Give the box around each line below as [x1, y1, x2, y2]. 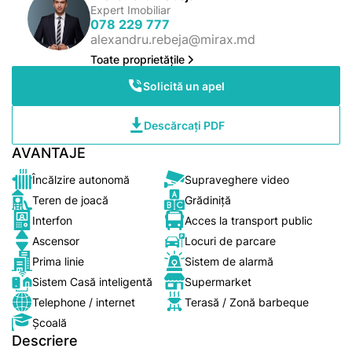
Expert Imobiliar [90, 3, 170, 16]
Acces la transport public [185, 213, 313, 227]
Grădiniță [185, 192, 231, 207]
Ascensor [32, 233, 79, 247]
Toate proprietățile [90, 53, 185, 66]
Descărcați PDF [143, 118, 225, 132]
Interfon [32, 213, 72, 227]
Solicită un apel [143, 79, 225, 93]
